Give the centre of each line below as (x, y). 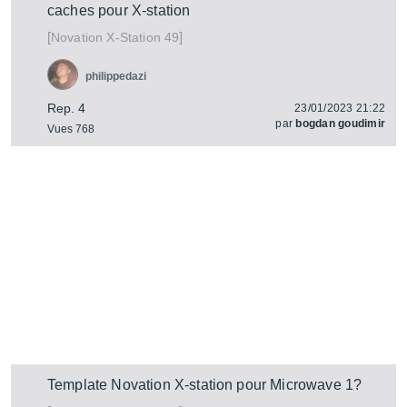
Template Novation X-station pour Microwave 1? (205, 385)
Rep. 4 (66, 108)
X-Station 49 (141, 37)
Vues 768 (71, 129)
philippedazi (116, 76)
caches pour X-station (119, 10)
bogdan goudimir (340, 124)
